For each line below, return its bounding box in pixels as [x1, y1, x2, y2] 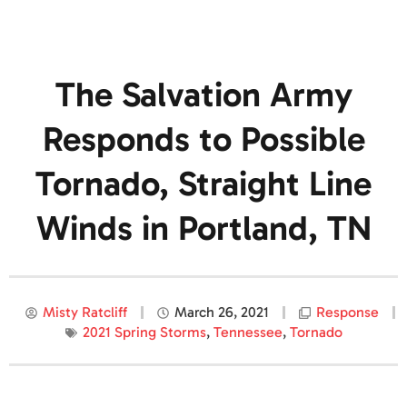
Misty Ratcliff [43, 303, 127, 322]
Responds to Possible [42, 118, 365, 161]
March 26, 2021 [174, 303, 269, 322]
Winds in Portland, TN [35, 207, 372, 250]
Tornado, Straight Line [35, 163, 372, 205]
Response [316, 303, 379, 322]
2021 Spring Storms [82, 323, 206, 342]
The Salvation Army [55, 74, 352, 116]
